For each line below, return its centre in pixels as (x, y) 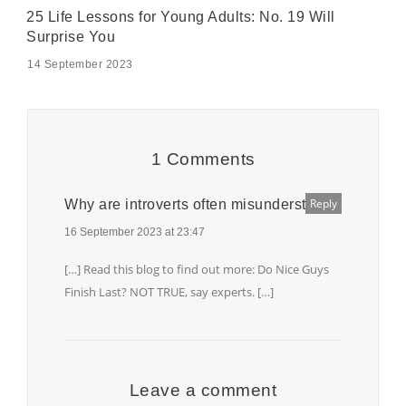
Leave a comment (203, 390)
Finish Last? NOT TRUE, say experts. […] (169, 291)
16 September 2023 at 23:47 (135, 232)
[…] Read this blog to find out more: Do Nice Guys (197, 269)
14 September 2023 (80, 64)
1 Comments (203, 159)
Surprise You (71, 36)
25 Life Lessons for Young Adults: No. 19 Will (181, 16)
